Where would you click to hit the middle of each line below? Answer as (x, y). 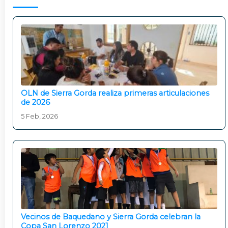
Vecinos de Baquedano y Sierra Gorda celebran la (111, 217)
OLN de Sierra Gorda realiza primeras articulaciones (115, 93)
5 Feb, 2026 (39, 117)
